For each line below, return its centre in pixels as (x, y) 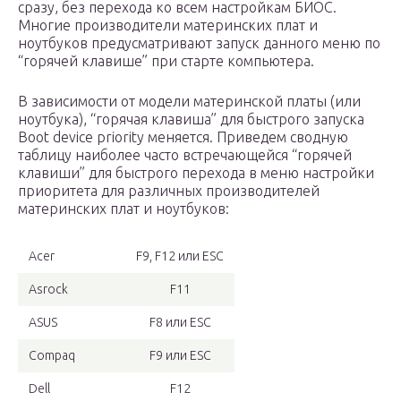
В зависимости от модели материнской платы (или (189, 102)
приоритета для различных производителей (169, 191)
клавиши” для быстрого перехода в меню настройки (196, 173)
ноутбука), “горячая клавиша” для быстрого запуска (191, 119)
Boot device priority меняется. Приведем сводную (183, 137)
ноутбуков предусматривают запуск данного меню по (199, 43)
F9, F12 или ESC (180, 256)
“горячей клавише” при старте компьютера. (166, 61)
